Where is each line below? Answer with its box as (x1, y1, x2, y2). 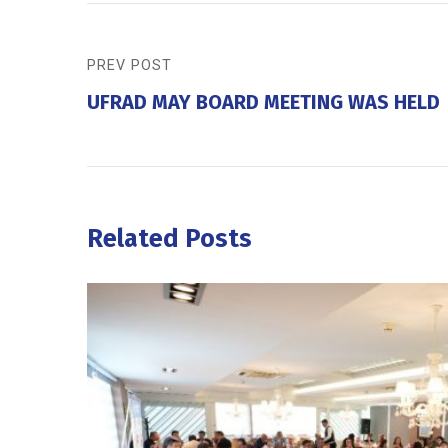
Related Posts (87, 224, 252, 255)
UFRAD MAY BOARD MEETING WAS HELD (87, 90, 440, 115)
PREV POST (87, 57, 172, 75)
